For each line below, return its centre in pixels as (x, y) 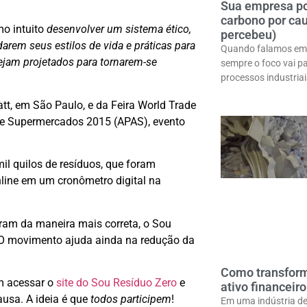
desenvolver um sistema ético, (118, 29)
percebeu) (248, 34)
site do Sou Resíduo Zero (116, 282)
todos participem (131, 299)
